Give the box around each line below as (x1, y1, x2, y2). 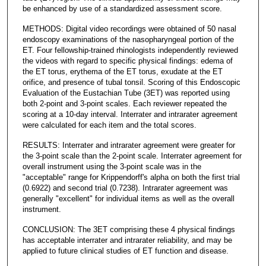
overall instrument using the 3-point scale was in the (22, 161, 201, 171)
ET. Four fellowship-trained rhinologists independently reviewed (22, 45, 238, 55)
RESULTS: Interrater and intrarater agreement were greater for (22, 140, 235, 150)
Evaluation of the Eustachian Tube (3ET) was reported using (22, 88, 230, 97)
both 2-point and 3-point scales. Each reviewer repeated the (22, 99, 227, 108)
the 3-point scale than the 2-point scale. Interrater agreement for (22, 151, 242, 160)
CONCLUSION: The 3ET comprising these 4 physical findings (22, 224, 235, 234)
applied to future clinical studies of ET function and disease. (22, 246, 229, 255)
